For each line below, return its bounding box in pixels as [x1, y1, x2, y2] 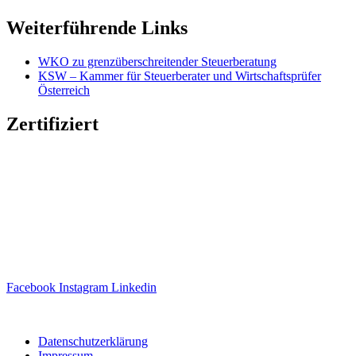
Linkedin [111, 280, 157, 294]
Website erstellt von [6, 307, 104, 321]
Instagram [59, 280, 108, 294]
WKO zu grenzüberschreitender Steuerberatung [38, 55, 277, 69]
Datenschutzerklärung [38, 334, 148, 348]
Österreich [38, 83, 90, 98]
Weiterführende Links [6, 17, 188, 39]
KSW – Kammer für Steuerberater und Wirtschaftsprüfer [38, 69, 321, 83]
